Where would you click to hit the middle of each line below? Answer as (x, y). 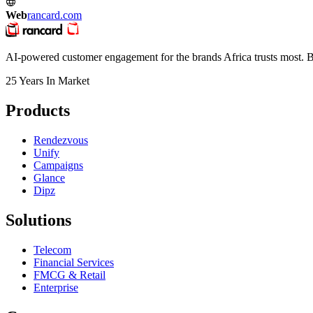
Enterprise (56, 288)
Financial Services (74, 263)
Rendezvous (61, 140)
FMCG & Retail (70, 275)
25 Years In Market (48, 81)
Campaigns (58, 166)
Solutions (38, 220)
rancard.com (54, 15)
